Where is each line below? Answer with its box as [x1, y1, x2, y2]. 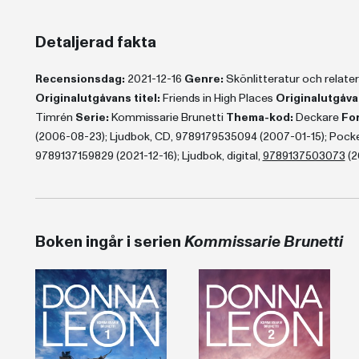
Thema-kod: [225, 110, 293, 125]
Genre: [184, 71, 224, 87]
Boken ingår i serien [34, 231, 184, 253]
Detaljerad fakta [34, 31, 156, 54]
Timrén [34, 110, 75, 125]
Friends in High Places [159, 91, 276, 106]
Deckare [292, 110, 341, 125]
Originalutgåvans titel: [34, 91, 160, 106]
